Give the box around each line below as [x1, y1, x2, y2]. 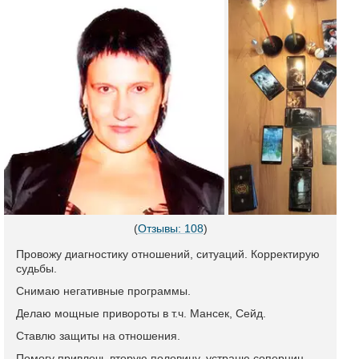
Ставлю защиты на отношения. [16, 329, 180, 342]
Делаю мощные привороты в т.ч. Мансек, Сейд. [16, 307, 266, 320]
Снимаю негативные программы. [16, 284, 191, 297]
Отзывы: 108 [137, 222, 204, 235]
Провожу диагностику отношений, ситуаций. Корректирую [16, 248, 320, 260]
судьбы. [16, 262, 57, 275]
